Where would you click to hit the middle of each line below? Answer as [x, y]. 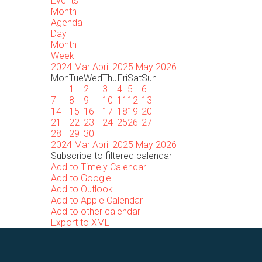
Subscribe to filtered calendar [111, 156]
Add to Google [81, 178]
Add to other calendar [96, 211]
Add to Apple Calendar [97, 200]
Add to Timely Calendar [99, 167]
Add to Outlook [82, 189]
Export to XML [80, 223]
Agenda [67, 23]
